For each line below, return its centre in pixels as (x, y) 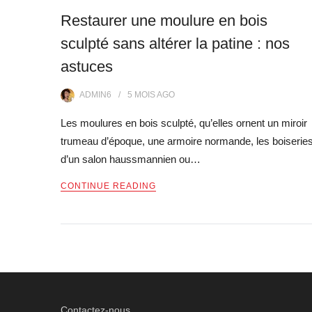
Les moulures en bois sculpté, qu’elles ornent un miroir (184, 123)
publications (116, 295)
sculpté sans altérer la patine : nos (175, 44)
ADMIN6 (95, 95)
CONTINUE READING (108, 186)
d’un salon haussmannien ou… (131, 159)
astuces (87, 67)
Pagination (110, 249)
